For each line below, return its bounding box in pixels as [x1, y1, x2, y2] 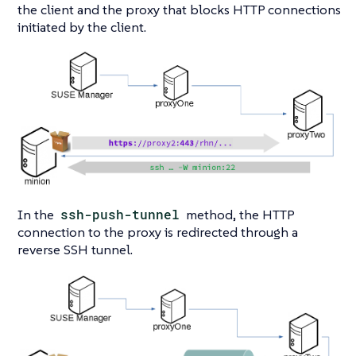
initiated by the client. [17, 18, 146, 37]
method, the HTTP [183, 205, 295, 223]
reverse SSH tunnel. [17, 240, 133, 258]
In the [17, 205, 57, 223]
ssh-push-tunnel [60, 205, 180, 222]
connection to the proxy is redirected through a [17, 222, 298, 241]
